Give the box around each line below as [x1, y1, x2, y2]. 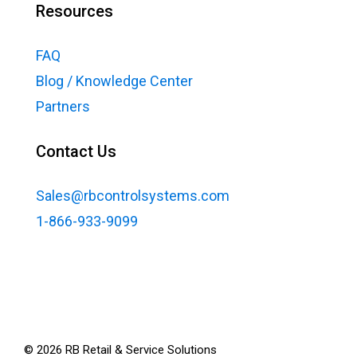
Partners [36, 98, 90, 116]
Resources [36, 2, 113, 22]
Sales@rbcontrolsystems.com [36, 187, 229, 205]
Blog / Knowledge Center [36, 73, 193, 90]
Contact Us [36, 142, 116, 162]
